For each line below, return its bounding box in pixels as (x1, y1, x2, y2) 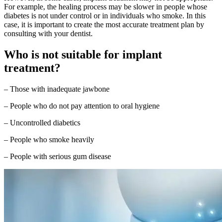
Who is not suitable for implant (4, 48, 162, 61)
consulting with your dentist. (4, 29, 93, 38)
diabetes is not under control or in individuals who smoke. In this (4, 11, 206, 20)
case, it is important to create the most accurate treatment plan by (4, 20, 204, 29)
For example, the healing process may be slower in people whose (4, 2, 207, 11)
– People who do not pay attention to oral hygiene (4, 101, 160, 110)
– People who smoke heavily (4, 135, 94, 144)
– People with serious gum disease (4, 152, 111, 161)
